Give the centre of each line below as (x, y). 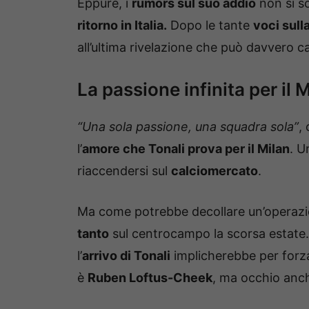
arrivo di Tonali (126, 255)
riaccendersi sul (124, 170)
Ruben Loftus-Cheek (150, 277)
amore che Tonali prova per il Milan (186, 148)
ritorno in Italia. (122, 25)
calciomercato (215, 170)
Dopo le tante (210, 25)
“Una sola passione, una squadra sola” (188, 126)
